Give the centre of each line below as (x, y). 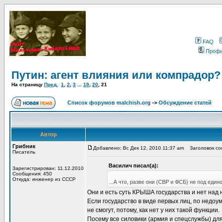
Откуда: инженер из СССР (44, 179)
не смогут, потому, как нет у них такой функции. (153, 210)
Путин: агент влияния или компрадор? (116, 75)
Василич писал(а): (134, 166)
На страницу (28, 84)
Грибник (24, 146)
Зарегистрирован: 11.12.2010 (48, 168)
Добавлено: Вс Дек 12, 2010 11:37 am (139, 148)
